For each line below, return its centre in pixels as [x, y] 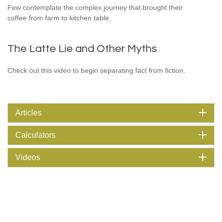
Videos [28, 157]
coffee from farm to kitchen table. [59, 18]
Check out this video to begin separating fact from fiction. [96, 70]
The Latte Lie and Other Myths [82, 49]
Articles [28, 113]
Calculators [35, 135]
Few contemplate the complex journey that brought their [95, 7]
